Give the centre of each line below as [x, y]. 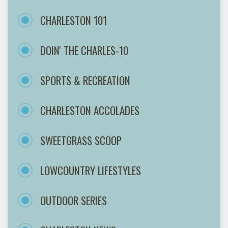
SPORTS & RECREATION [85, 80]
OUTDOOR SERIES [74, 200]
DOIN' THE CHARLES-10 [84, 50]
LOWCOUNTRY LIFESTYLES [91, 170]
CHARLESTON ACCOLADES [90, 110]
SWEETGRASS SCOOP [81, 140]
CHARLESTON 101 [74, 20]
